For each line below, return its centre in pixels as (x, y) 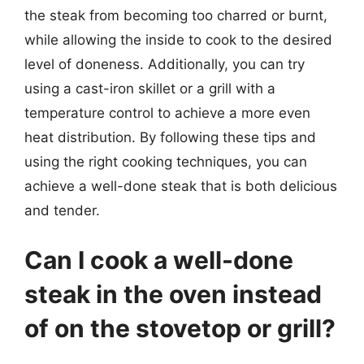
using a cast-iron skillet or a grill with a (150, 88)
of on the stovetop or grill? (180, 328)
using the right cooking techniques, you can (166, 161)
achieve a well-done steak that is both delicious (181, 186)
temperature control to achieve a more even (167, 113)
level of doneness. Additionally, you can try (165, 64)
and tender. (62, 210)
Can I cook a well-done (159, 260)
